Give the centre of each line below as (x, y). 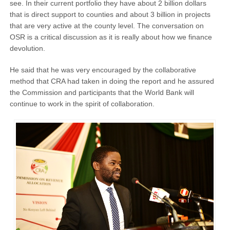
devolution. (27, 49)
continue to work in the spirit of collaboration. (82, 104)
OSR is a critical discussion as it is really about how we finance (111, 37)
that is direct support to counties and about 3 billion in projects (110, 15)
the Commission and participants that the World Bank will (102, 93)
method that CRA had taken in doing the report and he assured (112, 81)
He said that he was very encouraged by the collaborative (103, 70)
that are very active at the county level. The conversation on (107, 26)
